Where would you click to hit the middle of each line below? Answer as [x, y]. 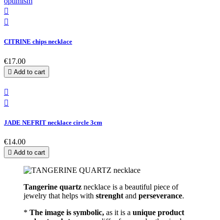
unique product [158, 212]
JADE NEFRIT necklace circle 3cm [53, 122]
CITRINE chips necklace [38, 42]
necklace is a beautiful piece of [130, 187]
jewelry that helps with [60, 195]
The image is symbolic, [67, 212]
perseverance [160, 195]
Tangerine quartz [53, 187]
